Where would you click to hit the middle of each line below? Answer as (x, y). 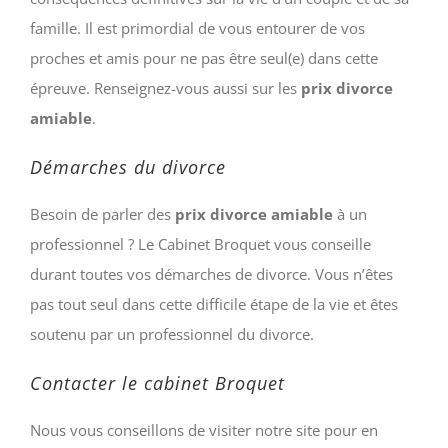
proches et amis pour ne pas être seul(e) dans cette (204, 57)
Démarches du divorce (128, 166)
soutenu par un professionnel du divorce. (172, 333)
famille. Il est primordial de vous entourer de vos (197, 27)
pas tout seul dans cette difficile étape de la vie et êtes (214, 303)
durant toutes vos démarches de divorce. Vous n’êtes (211, 273)
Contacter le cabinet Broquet (157, 382)
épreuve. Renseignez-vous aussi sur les (165, 87)
